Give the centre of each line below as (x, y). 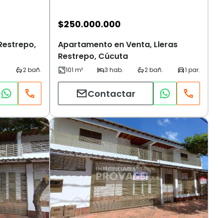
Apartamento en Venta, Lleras (118, 45)
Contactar (111, 93)
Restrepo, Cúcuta (93, 56)
